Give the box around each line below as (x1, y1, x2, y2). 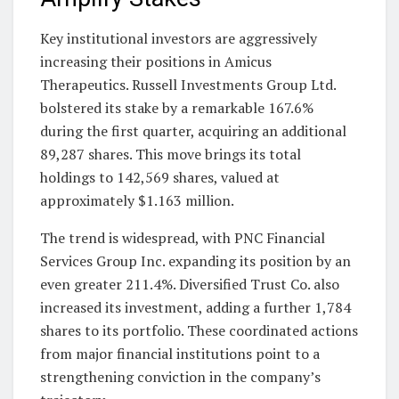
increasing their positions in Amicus (40, 52, 272, 72)
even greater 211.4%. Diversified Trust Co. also (40, 274, 339, 295)
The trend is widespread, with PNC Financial (40, 228, 325, 248)
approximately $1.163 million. (40, 191, 234, 211)
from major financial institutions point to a (40, 344, 320, 364)
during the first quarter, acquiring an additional (40, 121, 346, 142)
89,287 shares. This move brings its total (40, 144, 301, 165)
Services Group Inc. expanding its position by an (40, 251, 351, 272)
